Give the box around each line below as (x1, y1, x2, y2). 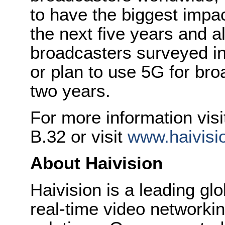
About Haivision (30, 153, 163, 173)
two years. (30, 81, 110, 100)
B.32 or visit (30, 127, 128, 146)
